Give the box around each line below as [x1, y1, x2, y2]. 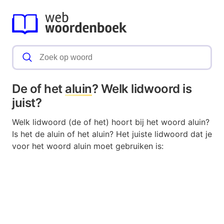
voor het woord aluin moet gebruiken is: [12, 141, 163, 151]
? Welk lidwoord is [91, 81, 192, 96]
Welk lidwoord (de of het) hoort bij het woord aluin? [12, 117, 209, 127]
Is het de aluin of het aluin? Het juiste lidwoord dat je [12, 129, 212, 139]
